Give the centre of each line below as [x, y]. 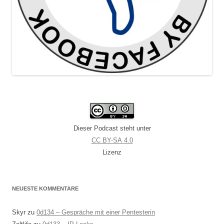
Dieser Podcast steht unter [112, 128]
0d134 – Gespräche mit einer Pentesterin [96, 212]
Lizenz [112, 152]
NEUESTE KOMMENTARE [45, 188]
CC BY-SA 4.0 [112, 140]
